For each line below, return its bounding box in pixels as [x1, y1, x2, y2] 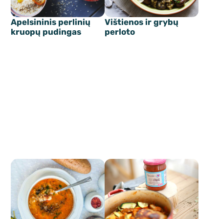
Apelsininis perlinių [11, 17, 91, 27]
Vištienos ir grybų [105, 17, 178, 27]
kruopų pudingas [11, 27, 82, 37]
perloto [105, 27, 135, 37]
